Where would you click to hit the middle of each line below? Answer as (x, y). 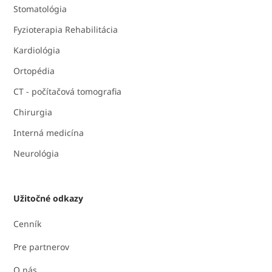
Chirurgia (33, 112)
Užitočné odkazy (49, 198)
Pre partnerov (42, 246)
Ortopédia (34, 70)
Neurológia (36, 153)
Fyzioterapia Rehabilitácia (66, 29)
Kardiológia (37, 50)
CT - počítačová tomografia (68, 91)
